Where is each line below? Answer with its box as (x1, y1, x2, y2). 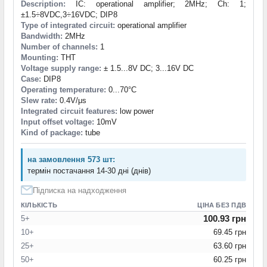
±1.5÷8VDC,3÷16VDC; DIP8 (21, 10, 117, 20)
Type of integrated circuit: (21, 21, 115, 30)
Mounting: (21, 53, 58, 63)
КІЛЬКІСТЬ (21, 201, 57, 209)
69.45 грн (213, 228, 246, 237)
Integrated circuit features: (21, 107, 117, 116)
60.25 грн (213, 255, 246, 265)
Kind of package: (21, 128, 83, 138)
